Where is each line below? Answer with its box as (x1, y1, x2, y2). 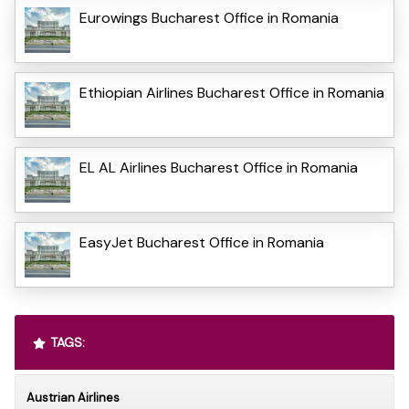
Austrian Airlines (26, 389, 120, 405)
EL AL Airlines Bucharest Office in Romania (79, 157, 358, 177)
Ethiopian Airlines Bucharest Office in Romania (79, 82, 384, 102)
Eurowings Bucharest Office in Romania (79, 7, 339, 27)
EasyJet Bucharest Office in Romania (79, 232, 324, 252)
